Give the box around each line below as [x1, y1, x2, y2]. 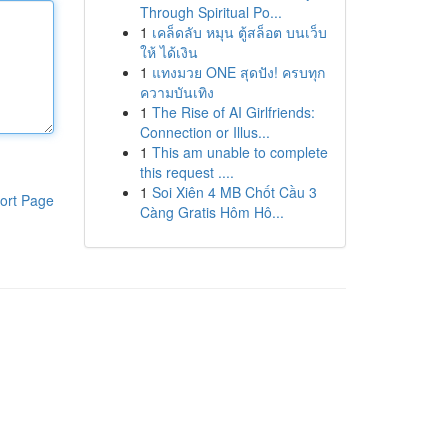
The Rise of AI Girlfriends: [151, 102, 315, 122]
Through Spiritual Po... [139, 2, 282, 22]
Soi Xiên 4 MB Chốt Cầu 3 [151, 182, 317, 202]
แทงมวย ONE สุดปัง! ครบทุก [151, 62, 325, 82]
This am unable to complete [151, 142, 328, 162]
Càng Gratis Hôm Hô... [139, 202, 284, 222]
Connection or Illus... [139, 122, 270, 142]
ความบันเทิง [139, 82, 214, 102]
